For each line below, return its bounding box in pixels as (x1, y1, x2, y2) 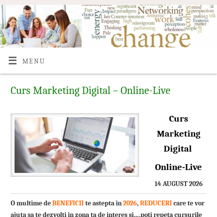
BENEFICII (52, 199, 84, 208)
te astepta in (83, 199, 123, 208)
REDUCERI (139, 199, 172, 208)
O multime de (10, 199, 52, 208)
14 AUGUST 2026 (154, 180, 203, 188)
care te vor (171, 199, 204, 208)
